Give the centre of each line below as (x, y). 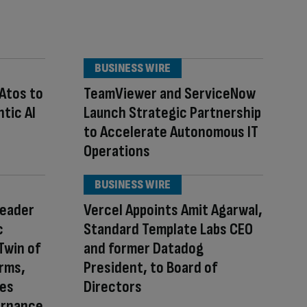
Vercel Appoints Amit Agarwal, (173, 210)
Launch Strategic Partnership (172, 113)
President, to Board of (150, 268)
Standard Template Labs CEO (168, 229)
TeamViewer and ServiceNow (170, 94)
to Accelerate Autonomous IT (171, 132)
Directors (113, 287)
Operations (117, 151)
